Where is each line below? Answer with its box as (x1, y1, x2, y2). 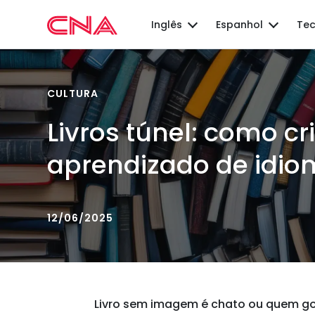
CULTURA (47, 86, 99, 101)
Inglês (151, 18, 183, 32)
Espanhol (216, 18, 264, 32)
